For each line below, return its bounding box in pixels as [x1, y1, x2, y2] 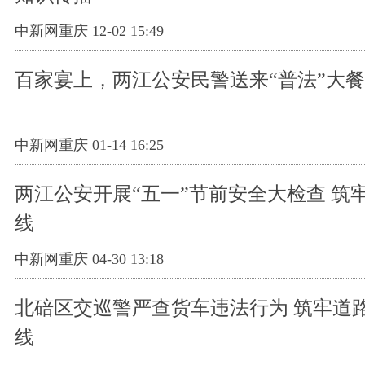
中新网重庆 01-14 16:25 [15, 137, 164, 154]
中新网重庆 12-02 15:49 [15, 23, 164, 40]
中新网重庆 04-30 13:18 [15, 251, 164, 268]
